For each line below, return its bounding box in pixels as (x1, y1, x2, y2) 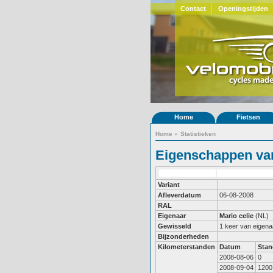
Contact (180, 5, 206, 12)
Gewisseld (158, 222, 191, 230)
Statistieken (180, 130, 216, 137)
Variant (158, 181, 180, 188)
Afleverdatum (158, 191, 201, 199)
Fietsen (236, 113, 260, 121)
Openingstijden (218, 5, 268, 12)
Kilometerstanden (158, 243, 215, 250)
